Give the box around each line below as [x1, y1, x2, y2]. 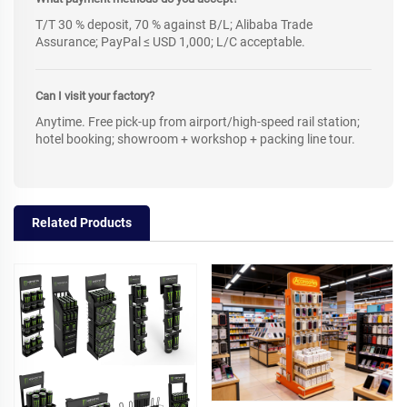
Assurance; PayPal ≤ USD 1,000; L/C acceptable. [35, 35, 305, 50]
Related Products [32, 215, 132, 231]
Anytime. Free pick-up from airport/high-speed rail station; [35, 114, 360, 130]
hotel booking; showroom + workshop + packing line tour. [35, 132, 355, 147]
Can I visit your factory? [35, 89, 154, 104]
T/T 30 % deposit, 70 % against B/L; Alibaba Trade [35, 17, 313, 33]
